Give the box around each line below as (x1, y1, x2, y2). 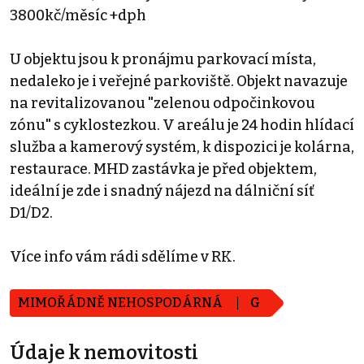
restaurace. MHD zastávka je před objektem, (10, 159, 317, 178)
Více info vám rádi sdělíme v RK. (10, 247, 236, 266)
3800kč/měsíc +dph (10, 6, 146, 24)
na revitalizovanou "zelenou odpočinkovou (10, 93, 315, 112)
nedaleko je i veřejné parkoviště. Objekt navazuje (10, 71, 348, 90)
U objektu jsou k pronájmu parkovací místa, (10, 50, 316, 68)
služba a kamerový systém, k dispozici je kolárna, (10, 137, 354, 156)
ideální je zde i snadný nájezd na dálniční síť (10, 181, 314, 200)
